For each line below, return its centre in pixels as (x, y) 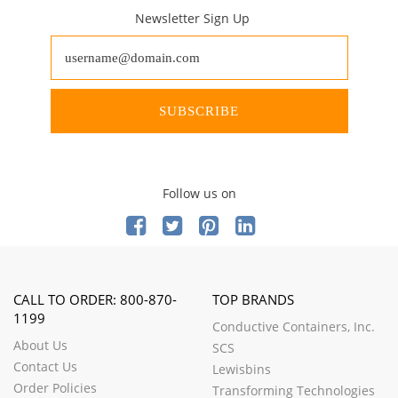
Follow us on (199, 193)
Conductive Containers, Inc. (294, 326)
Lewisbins (242, 369)
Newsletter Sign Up (192, 18)
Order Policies (55, 388)
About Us (40, 345)
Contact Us (45, 366)
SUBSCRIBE (199, 111)
